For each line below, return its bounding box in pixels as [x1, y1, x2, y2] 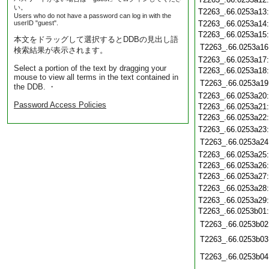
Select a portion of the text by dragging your [14, 64, 166, 73]
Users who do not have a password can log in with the [14, 12, 171, 19]
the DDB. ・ [14, 82, 56, 91]
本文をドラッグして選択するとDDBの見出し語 [14, 35, 178, 44]
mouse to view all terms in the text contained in [14, 73, 178, 82]
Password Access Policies [14, 100, 106, 109]
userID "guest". [14, 19, 58, 26]
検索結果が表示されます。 [14, 46, 107, 55]
